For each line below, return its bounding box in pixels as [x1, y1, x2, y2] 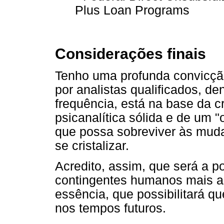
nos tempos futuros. [55, 201, 166, 215]
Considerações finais [55, 45, 206, 62]
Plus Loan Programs [75, 3, 189, 17]
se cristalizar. [55, 138, 129, 152]
